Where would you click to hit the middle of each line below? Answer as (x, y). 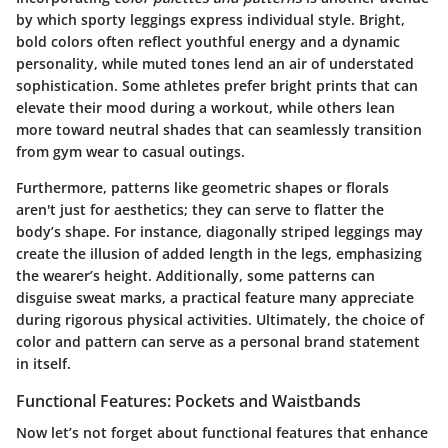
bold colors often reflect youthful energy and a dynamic (208, 42)
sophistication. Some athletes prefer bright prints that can (217, 86)
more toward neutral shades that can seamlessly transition (219, 130)
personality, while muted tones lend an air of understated (215, 64)
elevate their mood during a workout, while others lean (205, 108)
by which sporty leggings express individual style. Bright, (210, 20)
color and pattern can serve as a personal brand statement (218, 342)
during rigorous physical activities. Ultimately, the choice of (220, 320)
